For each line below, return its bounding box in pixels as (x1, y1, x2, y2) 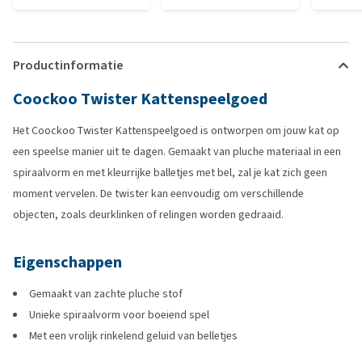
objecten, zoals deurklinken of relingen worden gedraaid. (13, 207, 284, 222)
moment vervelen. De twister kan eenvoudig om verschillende (13, 186, 304, 201)
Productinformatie (13, 57, 123, 74)
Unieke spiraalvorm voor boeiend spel (29, 307, 209, 322)
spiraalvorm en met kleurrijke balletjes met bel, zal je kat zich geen (13, 165, 327, 180)
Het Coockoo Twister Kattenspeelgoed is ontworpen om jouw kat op (13, 123, 339, 138)
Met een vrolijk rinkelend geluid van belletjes (29, 328, 238, 343)
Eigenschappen (13, 251, 122, 273)
